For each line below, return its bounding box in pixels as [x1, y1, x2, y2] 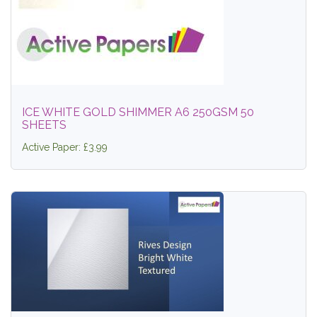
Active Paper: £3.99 [22, 142, 108, 154]
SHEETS [22, 118, 67, 132]
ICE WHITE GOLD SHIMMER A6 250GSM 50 [22, 105, 254, 120]
